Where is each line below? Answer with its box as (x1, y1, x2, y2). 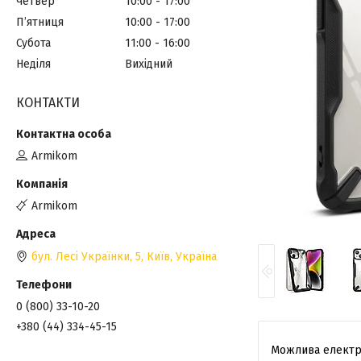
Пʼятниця (16, 15, 64, 30)
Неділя (16, 56, 51, 71)
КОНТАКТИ (16, 94, 80, 110)
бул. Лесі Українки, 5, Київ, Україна (31, 249, 217, 263)
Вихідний (125, 56, 172, 71)
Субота (16, 35, 51, 50)
